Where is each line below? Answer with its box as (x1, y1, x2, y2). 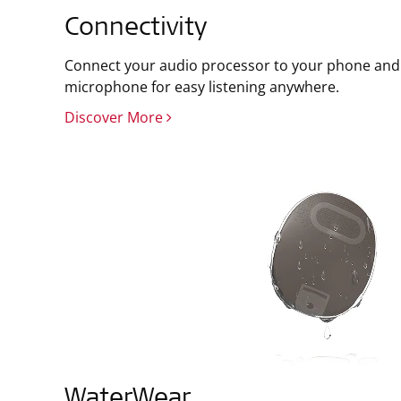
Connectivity (64, 17, 207, 42)
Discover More (64, 107, 166, 127)
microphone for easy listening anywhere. (64, 77, 339, 97)
